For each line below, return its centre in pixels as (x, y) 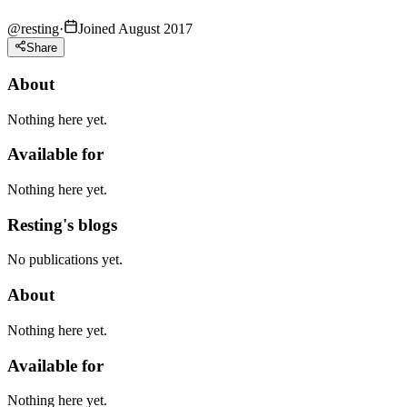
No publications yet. (65, 260)
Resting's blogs (62, 224)
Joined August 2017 (135, 28)
